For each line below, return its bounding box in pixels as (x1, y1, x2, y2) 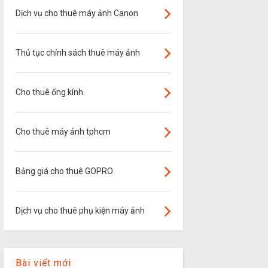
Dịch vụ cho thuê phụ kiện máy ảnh (15, 206, 145, 216)
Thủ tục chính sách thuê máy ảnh (15, 48, 140, 58)
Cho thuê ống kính (15, 87, 83, 98)
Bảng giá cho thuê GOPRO (15, 166, 113, 176)
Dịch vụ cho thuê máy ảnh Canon (15, 8, 138, 19)
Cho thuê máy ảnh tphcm (15, 127, 111, 137)
